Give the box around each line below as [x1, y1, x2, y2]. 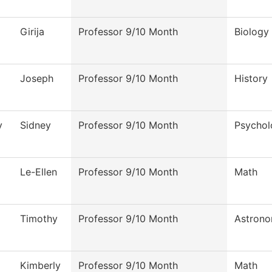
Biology [234, 25, 269, 38]
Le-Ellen [20, 166, 57, 178]
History [234, 72, 268, 85]
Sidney [20, 119, 51, 132]
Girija [20, 25, 44, 38]
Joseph [20, 72, 53, 85]
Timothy [20, 212, 58, 225]
